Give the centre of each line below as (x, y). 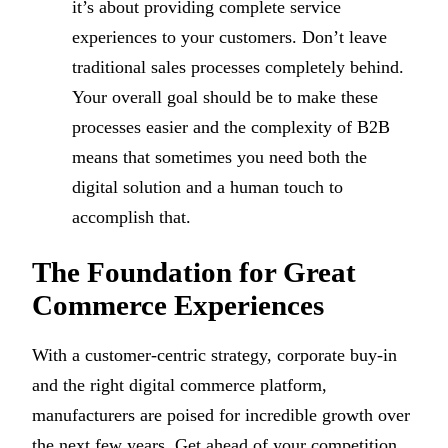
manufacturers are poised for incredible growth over (221, 414)
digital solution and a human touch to (207, 186)
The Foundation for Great (194, 271)
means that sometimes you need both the (219, 156)
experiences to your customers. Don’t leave (229, 36)
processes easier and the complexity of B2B (231, 126)
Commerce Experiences (178, 304)
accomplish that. (131, 216)
